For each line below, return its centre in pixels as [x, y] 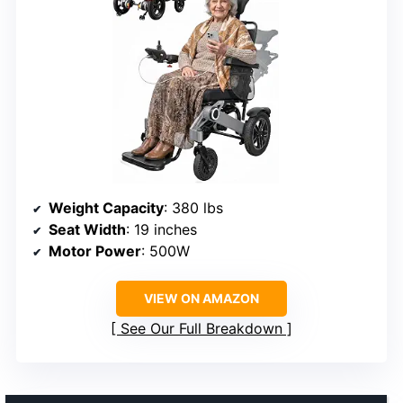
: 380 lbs [193, 207]
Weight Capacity [106, 207]
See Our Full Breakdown [201, 328]
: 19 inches [161, 229]
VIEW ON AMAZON [201, 298]
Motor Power [95, 251]
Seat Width [87, 229]
